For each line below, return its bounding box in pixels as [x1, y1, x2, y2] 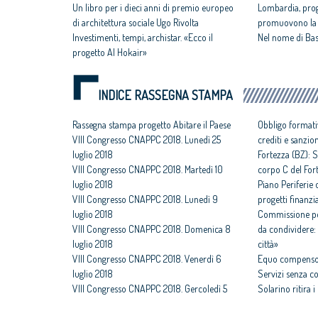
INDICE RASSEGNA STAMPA [98, 87, 233, 104]
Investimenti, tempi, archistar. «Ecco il [72, 31, 213, 44]
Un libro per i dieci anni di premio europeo [72, 1, 234, 14]
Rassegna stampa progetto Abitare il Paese [72, 119, 231, 131]
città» [258, 238, 279, 251]
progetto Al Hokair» [72, 46, 147, 59]
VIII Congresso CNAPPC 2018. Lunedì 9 [72, 193, 218, 206]
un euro [258, 297, 288, 310]
